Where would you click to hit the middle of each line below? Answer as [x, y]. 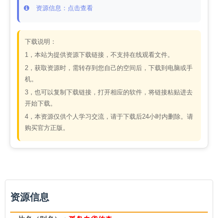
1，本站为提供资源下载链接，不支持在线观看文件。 [99, 55]
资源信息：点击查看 [63, 8]
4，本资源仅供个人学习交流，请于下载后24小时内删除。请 [109, 117]
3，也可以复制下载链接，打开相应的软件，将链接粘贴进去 [109, 92]
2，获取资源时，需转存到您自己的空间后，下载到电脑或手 [109, 68]
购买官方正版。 [47, 128]
